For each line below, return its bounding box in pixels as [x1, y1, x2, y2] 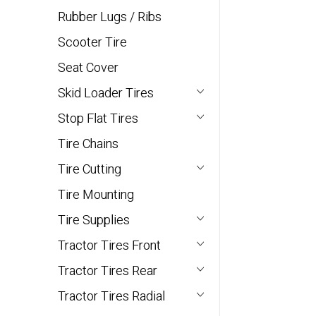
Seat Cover [58, 60, 119, 75]
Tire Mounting [58, 187, 134, 202]
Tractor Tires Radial [58, 288, 165, 304]
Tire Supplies [58, 212, 130, 228]
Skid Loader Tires [58, 85, 154, 101]
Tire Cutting [58, 162, 121, 177]
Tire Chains [58, 136, 119, 152]
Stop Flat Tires [58, 111, 138, 126]
